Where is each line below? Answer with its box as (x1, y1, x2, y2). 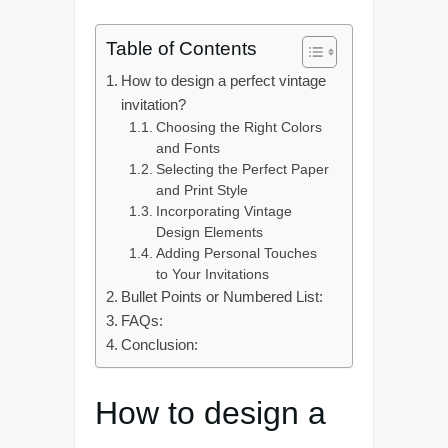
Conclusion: (121, 336, 199, 353)
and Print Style (155, 183, 248, 198)
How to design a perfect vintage (121, 72, 327, 89)
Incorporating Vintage (155, 204, 292, 219)
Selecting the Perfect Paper (155, 162, 329, 177)
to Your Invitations (155, 267, 269, 282)
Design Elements (155, 225, 263, 240)
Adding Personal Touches (155, 246, 317, 261)
